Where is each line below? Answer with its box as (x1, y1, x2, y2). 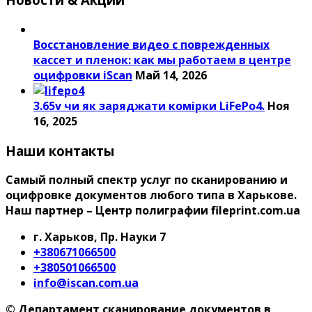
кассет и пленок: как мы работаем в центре (33, 52, 291, 68)
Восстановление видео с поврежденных (33, 36, 270, 52)
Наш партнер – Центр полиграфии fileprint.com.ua (6, 203, 300, 219)
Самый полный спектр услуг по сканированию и (6, 172, 288, 188)
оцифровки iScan (33, 67, 132, 83)
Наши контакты (6, 141, 114, 159)
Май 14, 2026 (135, 67, 207, 83)
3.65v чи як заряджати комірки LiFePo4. (33, 97, 265, 114)
